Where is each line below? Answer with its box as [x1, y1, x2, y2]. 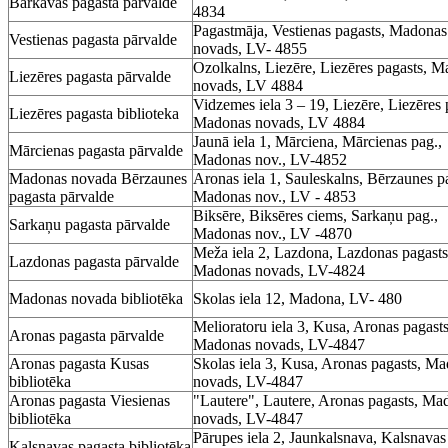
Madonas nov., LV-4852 [193, 150, 347, 168]
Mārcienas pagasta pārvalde [9, 141, 183, 159]
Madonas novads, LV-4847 [193, 335, 365, 353]
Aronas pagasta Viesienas [9, 391, 170, 409]
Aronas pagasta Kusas [9, 354, 149, 372]
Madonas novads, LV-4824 [193, 261, 365, 279]
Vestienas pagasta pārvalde [9, 30, 177, 48]
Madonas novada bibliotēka [9, 289, 183, 307]
